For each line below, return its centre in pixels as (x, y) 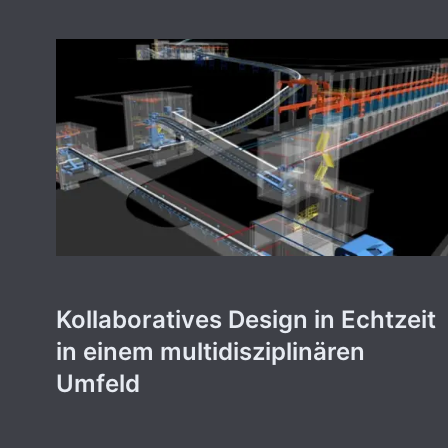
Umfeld (98, 384)
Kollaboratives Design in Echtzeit (246, 320)
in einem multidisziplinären (210, 352)
